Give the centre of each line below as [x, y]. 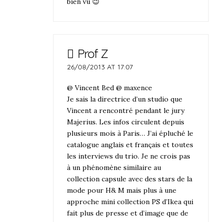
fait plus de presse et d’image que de [128, 213]
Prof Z [92, 54]
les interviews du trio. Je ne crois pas [129, 156]
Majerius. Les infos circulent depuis [126, 122]
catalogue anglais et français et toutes [130, 144]
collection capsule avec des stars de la [130, 179]
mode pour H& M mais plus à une [122, 190]
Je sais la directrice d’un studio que [125, 99]
